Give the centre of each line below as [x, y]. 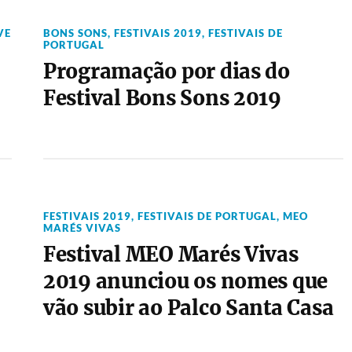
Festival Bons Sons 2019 [162, 98]
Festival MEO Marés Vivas [170, 255]
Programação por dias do [166, 71]
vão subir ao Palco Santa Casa [188, 308]
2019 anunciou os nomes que [185, 281]
